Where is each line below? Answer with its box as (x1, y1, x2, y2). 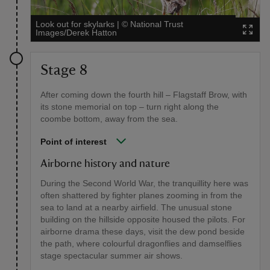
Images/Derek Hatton (36, 28, 117, 38)
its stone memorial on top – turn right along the (40, 102, 219, 112)
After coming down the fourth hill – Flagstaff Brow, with (40, 90, 247, 100)
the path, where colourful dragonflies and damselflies (40, 239, 242, 249)
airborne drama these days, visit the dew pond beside (40, 227, 245, 237)
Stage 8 (40, 63, 87, 78)
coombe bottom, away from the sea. (40, 114, 178, 124)
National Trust (130, 19, 183, 30)
